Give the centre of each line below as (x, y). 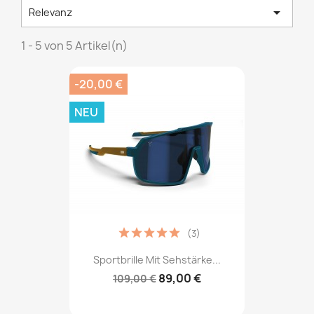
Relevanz (50, 12)
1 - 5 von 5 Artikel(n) (74, 46)
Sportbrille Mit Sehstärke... (157, 260)
